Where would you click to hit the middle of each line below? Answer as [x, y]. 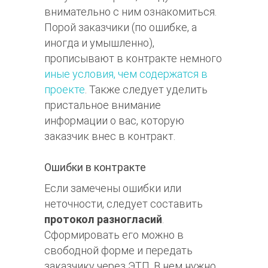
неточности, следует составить [124, 203]
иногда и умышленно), [99, 43]
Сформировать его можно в [114, 234]
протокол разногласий [103, 219]
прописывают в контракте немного [133, 59]
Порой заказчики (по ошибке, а [121, 28]
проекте [65, 90]
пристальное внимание [103, 105]
